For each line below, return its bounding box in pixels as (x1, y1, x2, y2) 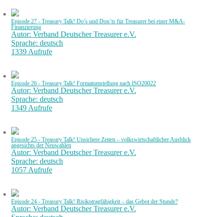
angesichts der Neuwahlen (11, 142, 71, 148)
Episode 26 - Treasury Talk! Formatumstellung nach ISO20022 (11, 80, 156, 86)
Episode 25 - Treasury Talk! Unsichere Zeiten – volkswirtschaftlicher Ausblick (11, 136, 191, 142)
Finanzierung (11, 24, 41, 30)
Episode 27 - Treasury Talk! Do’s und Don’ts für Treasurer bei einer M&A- (11, 18, 185, 24)
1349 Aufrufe (11, 103, 52, 112)
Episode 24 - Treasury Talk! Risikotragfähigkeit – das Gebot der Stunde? (11, 198, 178, 204)
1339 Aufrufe (11, 47, 52, 56)
